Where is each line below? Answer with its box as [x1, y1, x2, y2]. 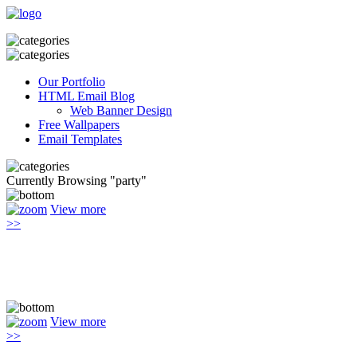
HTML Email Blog [38, 89, 135, 103]
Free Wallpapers [38, 118, 120, 131]
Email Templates [38, 132, 122, 146]
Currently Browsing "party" [6, 174, 147, 187]
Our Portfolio [38, 75, 105, 88]
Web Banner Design [70, 104, 172, 117]
